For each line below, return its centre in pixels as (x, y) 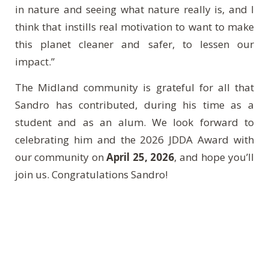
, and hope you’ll (214, 157)
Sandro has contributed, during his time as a (134, 104)
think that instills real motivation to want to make (134, 26)
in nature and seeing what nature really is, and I (134, 9)
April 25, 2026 (140, 157)
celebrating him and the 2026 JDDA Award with (134, 139)
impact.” (35, 61)
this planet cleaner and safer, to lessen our (134, 44)
